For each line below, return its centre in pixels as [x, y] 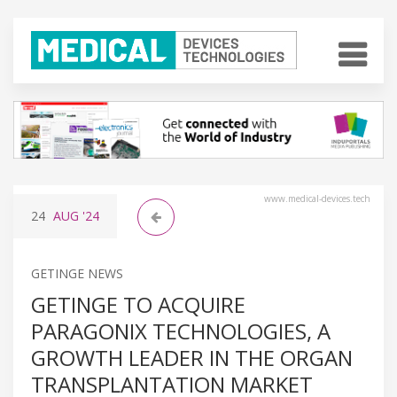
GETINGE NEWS [77, 273]
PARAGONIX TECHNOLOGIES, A [181, 331]
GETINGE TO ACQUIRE [138, 304]
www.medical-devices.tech [317, 198]
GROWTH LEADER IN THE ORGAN [192, 357]
